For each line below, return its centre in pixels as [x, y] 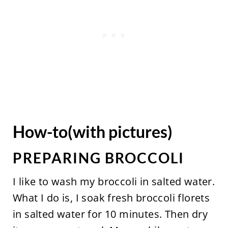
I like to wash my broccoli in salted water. [114, 181]
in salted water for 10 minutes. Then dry [110, 214]
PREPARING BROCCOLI [98, 158]
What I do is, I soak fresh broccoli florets [111, 197]
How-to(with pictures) [92, 131]
